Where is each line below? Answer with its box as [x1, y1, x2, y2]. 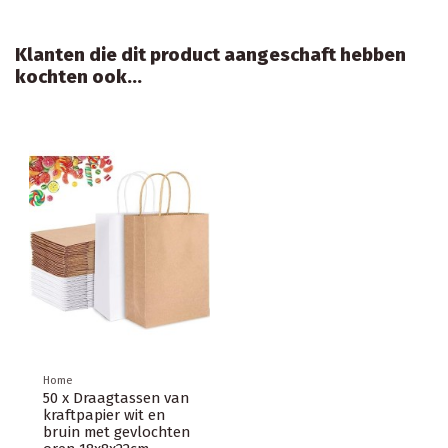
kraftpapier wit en [43, 406, 165, 425]
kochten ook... [15, 66, 142, 89]
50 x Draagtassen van [43, 389, 189, 408]
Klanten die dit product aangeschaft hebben [15, 44, 406, 67]
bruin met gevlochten [43, 423, 190, 442]
